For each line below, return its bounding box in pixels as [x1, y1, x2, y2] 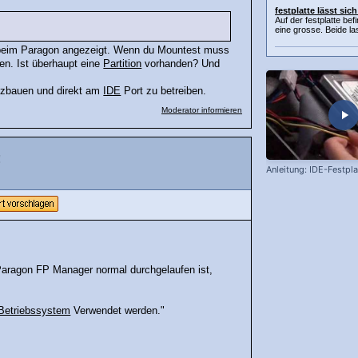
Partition [103, 58, 142, 70]
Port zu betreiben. [121, 86, 207, 97]
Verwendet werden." [70, 305, 165, 317]
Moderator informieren [161, 105, 242, 114]
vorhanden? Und [141, 58, 221, 70]
